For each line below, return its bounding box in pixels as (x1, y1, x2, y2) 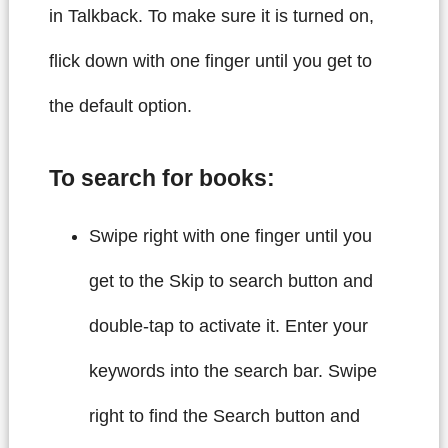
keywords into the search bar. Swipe (88, 360, 377, 381)
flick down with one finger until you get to (48, 51, 372, 72)
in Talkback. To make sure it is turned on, (48, 6, 374, 27)
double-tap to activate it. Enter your (88, 315, 368, 336)
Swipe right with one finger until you (88, 225, 372, 246)
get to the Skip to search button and (88, 270, 373, 291)
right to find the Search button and (88, 405, 360, 426)
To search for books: (48, 165, 275, 191)
